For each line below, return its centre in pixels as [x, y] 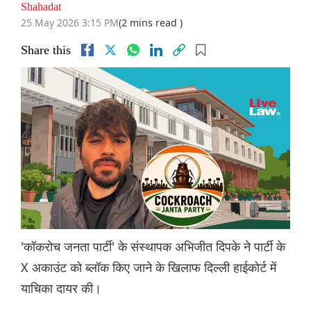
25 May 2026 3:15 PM [70, 23]
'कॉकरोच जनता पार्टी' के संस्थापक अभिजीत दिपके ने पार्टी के [153, 247]
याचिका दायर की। [61, 288]
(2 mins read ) [151, 23]
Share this [46, 50]
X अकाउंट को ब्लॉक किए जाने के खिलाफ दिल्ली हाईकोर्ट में [149, 268]
